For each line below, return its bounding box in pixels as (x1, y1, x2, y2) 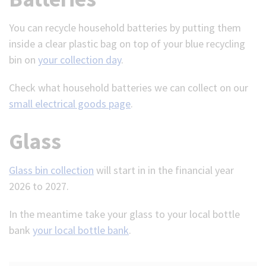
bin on (9, 53, 38, 67)
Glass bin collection (9, 163, 94, 178)
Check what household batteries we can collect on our (9, 81, 248, 95)
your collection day (38, 53, 121, 67)
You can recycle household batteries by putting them (9, 21, 241, 35)
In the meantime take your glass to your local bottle (9, 207, 240, 221)
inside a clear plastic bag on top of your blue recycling (9, 37, 245, 51)
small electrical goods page (9, 97, 131, 111)
